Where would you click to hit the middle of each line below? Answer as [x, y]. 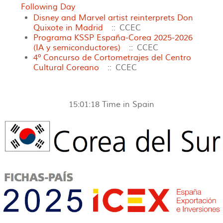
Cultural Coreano [66, 67]
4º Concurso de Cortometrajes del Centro [112, 57]
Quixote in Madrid [68, 28]
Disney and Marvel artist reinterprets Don [113, 18]
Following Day [48, 7]
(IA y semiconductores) [77, 48]
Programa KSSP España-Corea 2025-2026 [113, 38]
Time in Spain [128, 104]
